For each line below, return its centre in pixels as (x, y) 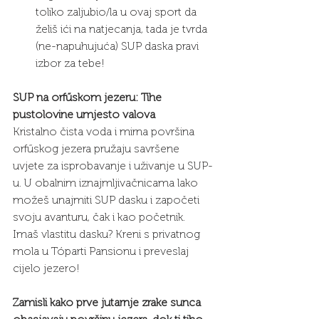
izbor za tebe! (70, 63)
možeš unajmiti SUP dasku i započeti (108, 200)
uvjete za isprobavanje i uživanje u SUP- (113, 166)
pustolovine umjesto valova (84, 115)
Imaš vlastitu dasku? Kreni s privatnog (108, 234)
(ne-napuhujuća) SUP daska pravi (119, 46)
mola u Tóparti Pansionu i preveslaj (102, 251)
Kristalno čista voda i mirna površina (105, 132)
